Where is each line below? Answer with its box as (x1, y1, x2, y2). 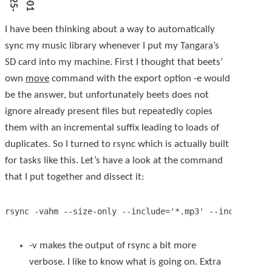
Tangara (180, 41, 213, 52)
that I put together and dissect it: (5, 172, 144, 183)
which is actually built (135, 139, 229, 150)
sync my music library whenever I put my (5, 41, 180, 52)
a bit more (150, 240, 196, 251)
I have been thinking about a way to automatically (5, 24, 215, 35)
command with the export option (49, 73, 194, 84)
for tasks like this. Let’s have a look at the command (5, 155, 223, 166)
